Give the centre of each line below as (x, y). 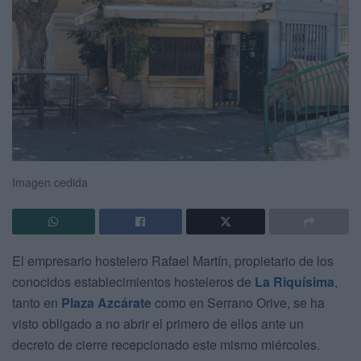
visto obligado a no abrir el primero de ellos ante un (158, 324)
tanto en (37, 303)
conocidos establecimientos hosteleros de (133, 282)
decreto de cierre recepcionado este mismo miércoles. (166, 345)
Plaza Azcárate (106, 303)
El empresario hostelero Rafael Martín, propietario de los (173, 261)
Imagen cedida (50, 183)
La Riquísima (295, 282)
